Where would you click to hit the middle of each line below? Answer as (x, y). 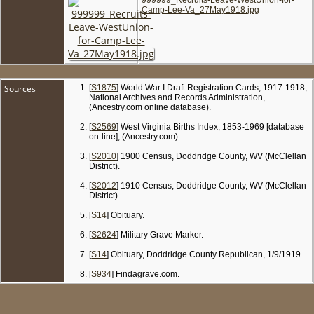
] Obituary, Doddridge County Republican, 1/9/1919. (205, 254)
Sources (21, 88)
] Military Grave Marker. (160, 234)
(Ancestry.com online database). (150, 107)
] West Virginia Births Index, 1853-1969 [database (211, 127)
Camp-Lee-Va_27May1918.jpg (200, 9)
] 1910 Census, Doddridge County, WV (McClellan (212, 185)
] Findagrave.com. (146, 274)
